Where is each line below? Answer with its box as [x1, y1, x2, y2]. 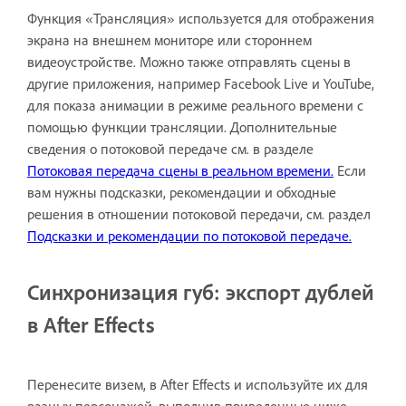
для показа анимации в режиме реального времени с [27, 95, 363, 114]
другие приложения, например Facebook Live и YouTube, [27, 73, 374, 92]
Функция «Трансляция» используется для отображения [27, 8, 374, 27]
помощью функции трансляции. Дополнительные [27, 117, 337, 136]
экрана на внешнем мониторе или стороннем [27, 30, 312, 49]
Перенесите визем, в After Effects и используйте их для [27, 374, 368, 393]
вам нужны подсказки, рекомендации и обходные [27, 182, 336, 201]
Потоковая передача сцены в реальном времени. [27, 160, 333, 179]
